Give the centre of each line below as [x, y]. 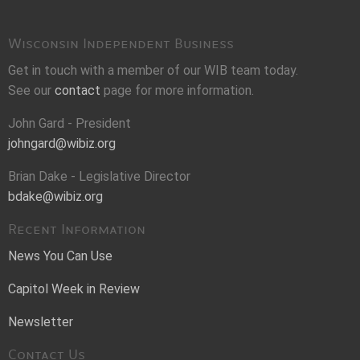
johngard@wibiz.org [62, 143]
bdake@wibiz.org [55, 196]
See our [31, 90]
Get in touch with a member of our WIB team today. [153, 70]
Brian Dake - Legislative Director [99, 176]
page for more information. [177, 90]
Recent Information [77, 229]
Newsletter [41, 322]
